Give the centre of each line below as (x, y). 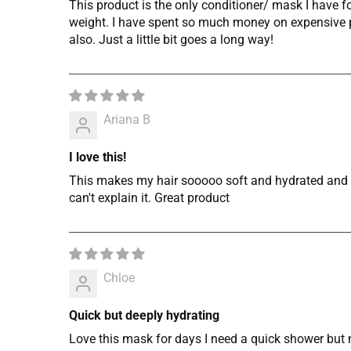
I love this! (98, 157)
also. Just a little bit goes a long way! (171, 40)
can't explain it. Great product (149, 198)
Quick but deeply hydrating (144, 315)
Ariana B (127, 119)
